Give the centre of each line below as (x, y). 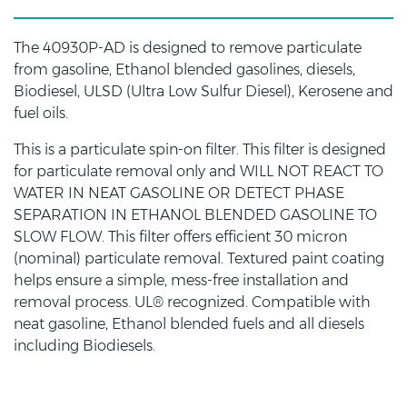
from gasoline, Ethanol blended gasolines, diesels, (184, 69)
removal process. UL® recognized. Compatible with (192, 302)
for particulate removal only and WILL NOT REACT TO (199, 171)
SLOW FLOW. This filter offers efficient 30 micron (180, 236)
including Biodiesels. (84, 345)
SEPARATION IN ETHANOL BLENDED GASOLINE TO (195, 214)
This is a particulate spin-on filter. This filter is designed (200, 149)
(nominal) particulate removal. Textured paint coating (199, 258)
